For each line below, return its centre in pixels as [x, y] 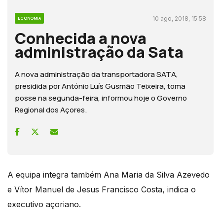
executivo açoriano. [44, 204]
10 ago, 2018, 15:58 [179, 18]
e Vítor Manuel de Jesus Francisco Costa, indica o [102, 189]
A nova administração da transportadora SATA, [96, 74]
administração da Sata [99, 52]
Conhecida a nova [81, 38]
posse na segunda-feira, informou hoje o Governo [101, 98]
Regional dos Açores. [51, 110]
